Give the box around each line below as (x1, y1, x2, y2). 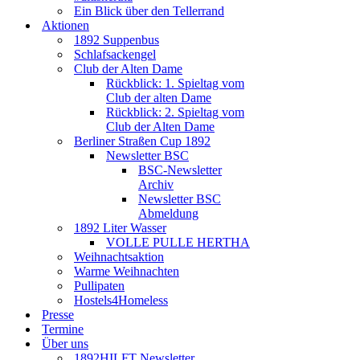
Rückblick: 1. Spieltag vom (106, 76, 244, 90)
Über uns (42, 337, 88, 350)
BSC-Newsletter (138, 163, 222, 177)
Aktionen (42, 18, 89, 32)
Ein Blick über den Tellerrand (74, 4, 224, 18)
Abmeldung (138, 207, 198, 220)
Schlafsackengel (74, 47, 156, 61)
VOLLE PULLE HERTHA (106, 235, 250, 249)
